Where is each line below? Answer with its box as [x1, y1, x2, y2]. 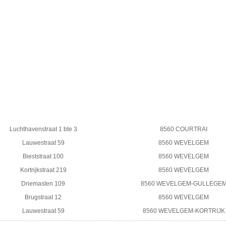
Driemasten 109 [21, 180, 65, 187]
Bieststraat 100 [23, 152, 64, 160]
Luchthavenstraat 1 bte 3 [9, 125, 77, 133]
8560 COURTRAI [160, 125, 207, 133]
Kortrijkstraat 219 [20, 166, 67, 174]
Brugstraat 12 [25, 193, 62, 201]
